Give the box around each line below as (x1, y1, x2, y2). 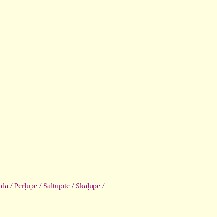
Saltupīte (43, 181, 70, 190)
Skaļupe (76, 181, 100, 190)
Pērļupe (14, 181, 37, 190)
